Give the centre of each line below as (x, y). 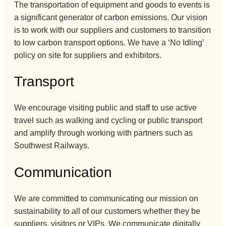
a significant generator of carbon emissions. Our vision (111, 17)
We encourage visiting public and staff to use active (105, 108)
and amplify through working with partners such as (103, 133)
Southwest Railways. (52, 146)
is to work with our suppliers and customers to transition (112, 30)
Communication (63, 172)
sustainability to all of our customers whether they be (107, 211)
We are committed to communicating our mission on (106, 198)
